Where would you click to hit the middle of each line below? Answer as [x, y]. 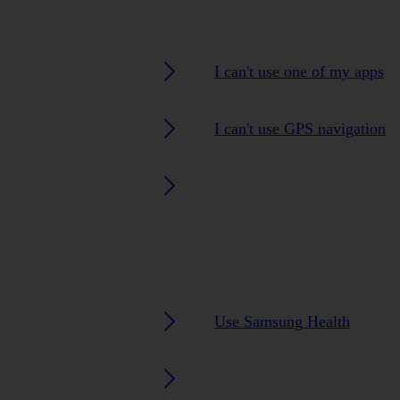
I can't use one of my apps [299, 71]
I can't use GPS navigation [300, 128]
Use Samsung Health [282, 321]
